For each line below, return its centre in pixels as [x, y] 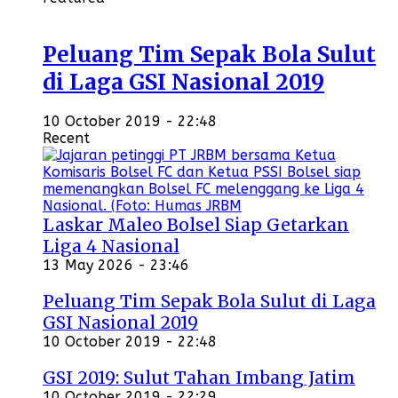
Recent [66, 139]
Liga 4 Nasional [111, 247]
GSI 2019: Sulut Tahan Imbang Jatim [199, 378]
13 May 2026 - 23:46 [116, 266]
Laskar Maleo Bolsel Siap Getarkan [196, 225]
